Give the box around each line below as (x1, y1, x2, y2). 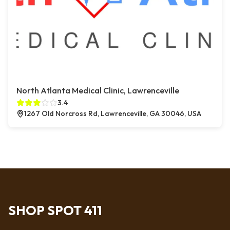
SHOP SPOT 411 (8, 202, 102, 219)
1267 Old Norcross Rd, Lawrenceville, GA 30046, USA (24, 109, 201, 118)
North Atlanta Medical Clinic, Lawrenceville (16, 85, 179, 95)
